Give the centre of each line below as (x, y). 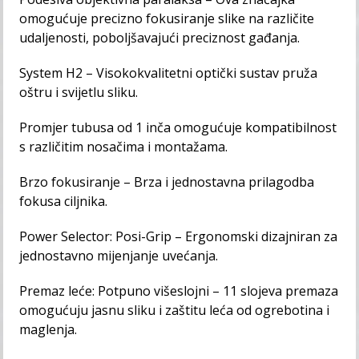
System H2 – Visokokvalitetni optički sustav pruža (169, 73)
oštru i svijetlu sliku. (79, 92)
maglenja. (48, 329)
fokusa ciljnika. (64, 201)
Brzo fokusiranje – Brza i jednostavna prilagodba (167, 182)
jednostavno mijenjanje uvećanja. (119, 255)
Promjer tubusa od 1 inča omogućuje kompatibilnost (178, 127)
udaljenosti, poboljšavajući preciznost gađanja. (160, 37)
